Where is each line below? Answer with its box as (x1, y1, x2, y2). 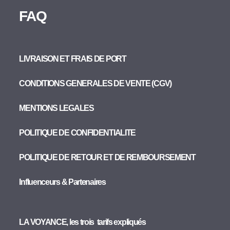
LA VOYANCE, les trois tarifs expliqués (19, 218, 146, 226)
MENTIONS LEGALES (19, 104, 94, 112)
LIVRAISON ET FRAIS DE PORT (19, 54, 126, 63)
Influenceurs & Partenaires (19, 178, 106, 186)
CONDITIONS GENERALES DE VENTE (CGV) (19, 79, 171, 88)
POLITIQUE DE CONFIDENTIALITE (19, 128, 137, 137)
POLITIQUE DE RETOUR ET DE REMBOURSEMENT (19, 153, 196, 162)
